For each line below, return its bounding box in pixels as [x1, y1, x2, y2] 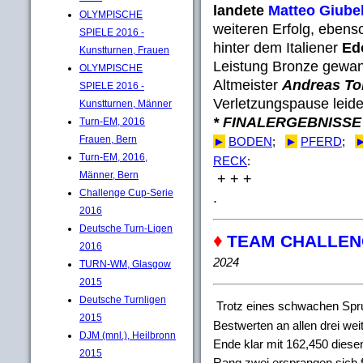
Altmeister [213, 76, 282, 93]
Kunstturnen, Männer [79, 97, 172, 109]
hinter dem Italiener [213, 39, 342, 56]
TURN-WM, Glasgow [79, 258, 171, 270]
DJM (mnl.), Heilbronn [79, 329, 176, 341]
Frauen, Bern [79, 133, 137, 145]
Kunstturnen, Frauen [79, 44, 169, 56]
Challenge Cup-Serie [79, 186, 173, 199]
